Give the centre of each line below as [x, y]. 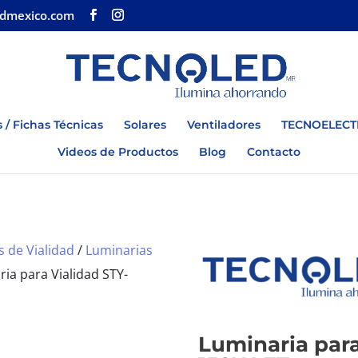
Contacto [274, 151]
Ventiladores [224, 124]
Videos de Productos [118, 151]
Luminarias [119, 250]
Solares [145, 124]
